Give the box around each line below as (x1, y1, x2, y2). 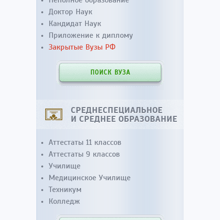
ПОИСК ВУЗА (90, 69, 130, 77)
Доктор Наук (49, 7, 92, 17)
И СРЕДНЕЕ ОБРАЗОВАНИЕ (71, 113, 177, 124)
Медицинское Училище (49, 173, 131, 183)
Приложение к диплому (49, 30, 133, 40)
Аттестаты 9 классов (49, 149, 120, 159)
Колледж (49, 196, 80, 206)
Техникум (49, 185, 82, 194)
